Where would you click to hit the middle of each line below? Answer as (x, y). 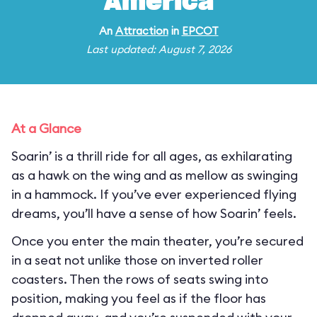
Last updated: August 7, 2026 (158, 49)
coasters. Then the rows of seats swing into (140, 279)
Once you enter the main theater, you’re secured (157, 241)
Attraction (142, 31)
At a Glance (46, 128)
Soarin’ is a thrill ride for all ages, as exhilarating (152, 156)
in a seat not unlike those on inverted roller (137, 260)
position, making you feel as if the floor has (139, 298)
